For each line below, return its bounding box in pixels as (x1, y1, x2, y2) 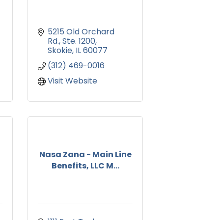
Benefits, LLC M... (51, 160, 119, 171)
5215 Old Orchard (48, 26, 114, 38)
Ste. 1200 (62, 35, 95, 47)
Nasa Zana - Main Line (39, 148, 132, 160)
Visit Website (48, 75, 97, 87)
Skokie (48, 45, 72, 56)
